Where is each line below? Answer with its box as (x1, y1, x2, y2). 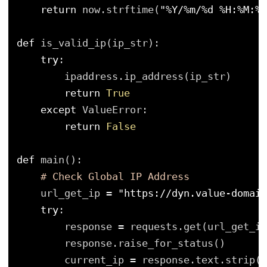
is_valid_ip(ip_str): (41, 37, 160, 49)
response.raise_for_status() (64, 237, 225, 250)
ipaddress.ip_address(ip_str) (64, 70, 231, 83)
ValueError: (82, 104, 148, 116)
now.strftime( (82, 4, 160, 16)
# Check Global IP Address (41, 170, 190, 183)
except (41, 104, 76, 116)
